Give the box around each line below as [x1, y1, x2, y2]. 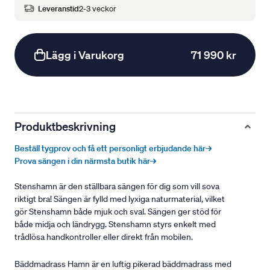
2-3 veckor [79, 3, 116, 14]
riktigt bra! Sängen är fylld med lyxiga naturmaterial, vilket [14, 193, 225, 205]
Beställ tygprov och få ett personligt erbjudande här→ [14, 143, 212, 154]
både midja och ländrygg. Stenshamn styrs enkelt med [14, 219, 216, 230]
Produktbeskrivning [14, 119, 116, 134]
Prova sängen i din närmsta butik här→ [14, 155, 156, 167]
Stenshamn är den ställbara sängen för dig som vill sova [14, 181, 219, 192]
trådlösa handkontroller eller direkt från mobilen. [14, 231, 193, 243]
